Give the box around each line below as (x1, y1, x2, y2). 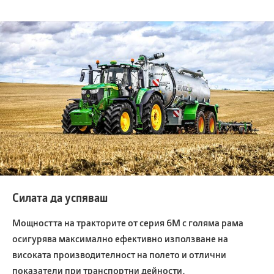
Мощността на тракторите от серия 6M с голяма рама (12, 215, 243, 229)
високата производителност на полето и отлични (12, 247, 226, 261)
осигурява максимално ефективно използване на (12, 231, 228, 245)
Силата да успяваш (12, 190, 108, 205)
